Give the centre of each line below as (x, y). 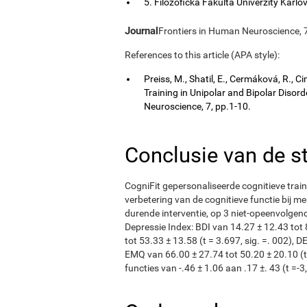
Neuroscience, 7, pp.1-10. (197, 106)
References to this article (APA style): (202, 54)
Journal (142, 30)
